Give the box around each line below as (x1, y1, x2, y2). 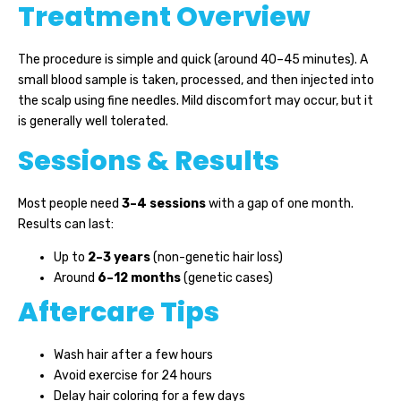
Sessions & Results (18, 141, 279, 180)
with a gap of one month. (206, 195, 354, 211)
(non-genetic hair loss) (150, 250, 283, 266)
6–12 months (98, 270, 181, 286)
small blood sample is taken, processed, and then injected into (18, 72, 374, 88)
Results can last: (18, 216, 114, 232)
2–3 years (88, 250, 150, 266)
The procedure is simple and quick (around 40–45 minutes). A (18, 51, 368, 67)
